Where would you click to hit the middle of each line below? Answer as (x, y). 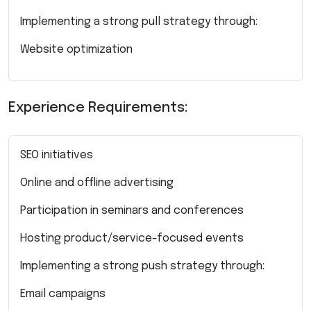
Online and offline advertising (97, 183)
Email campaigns (63, 294)
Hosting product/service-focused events (132, 238)
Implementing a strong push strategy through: (142, 266)
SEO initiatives (57, 155)
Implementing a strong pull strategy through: (139, 22)
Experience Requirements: (98, 108)
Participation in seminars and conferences (132, 210)
